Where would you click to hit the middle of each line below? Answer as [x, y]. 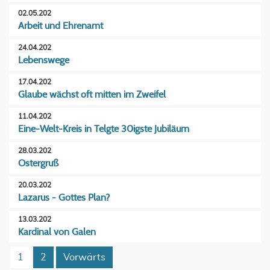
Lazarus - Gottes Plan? [64, 198]
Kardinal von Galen [57, 232]
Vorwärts [84, 258]
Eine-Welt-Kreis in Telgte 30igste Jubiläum [104, 129]
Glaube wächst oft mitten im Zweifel [92, 95]
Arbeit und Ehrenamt [61, 26]
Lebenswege [44, 61]
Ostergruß [38, 164]
